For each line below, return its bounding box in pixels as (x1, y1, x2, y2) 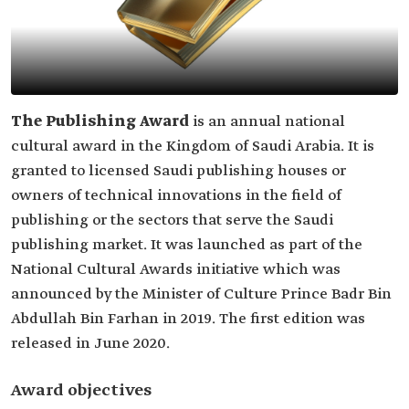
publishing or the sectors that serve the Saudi (11, 211, 333, 230)
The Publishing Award (11, 112, 193, 131)
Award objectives (11, 380, 152, 402)
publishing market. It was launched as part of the (11, 236, 362, 255)
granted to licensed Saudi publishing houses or (11, 162, 346, 181)
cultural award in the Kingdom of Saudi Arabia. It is (11, 137, 374, 156)
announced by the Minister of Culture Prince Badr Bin (11, 285, 392, 304)
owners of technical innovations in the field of (11, 186, 341, 205)
